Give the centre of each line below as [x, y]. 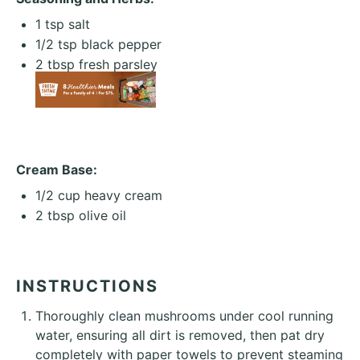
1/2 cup [58, 195]
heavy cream [121, 195]
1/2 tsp [56, 44]
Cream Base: [57, 170]
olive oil [100, 215]
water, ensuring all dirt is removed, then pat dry [180, 335]
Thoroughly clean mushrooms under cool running [184, 316]
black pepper [119, 44]
